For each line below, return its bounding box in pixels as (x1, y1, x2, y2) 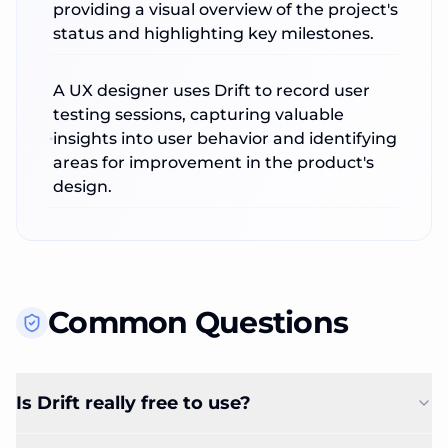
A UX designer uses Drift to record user (53, 81, 371, 100)
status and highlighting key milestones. (53, 24, 375, 43)
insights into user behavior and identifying (53, 129, 398, 148)
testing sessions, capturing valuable (53, 105, 345, 124)
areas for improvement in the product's (53, 153, 375, 172)
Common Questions (48, 304, 348, 341)
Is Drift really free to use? (16, 392, 251, 414)
